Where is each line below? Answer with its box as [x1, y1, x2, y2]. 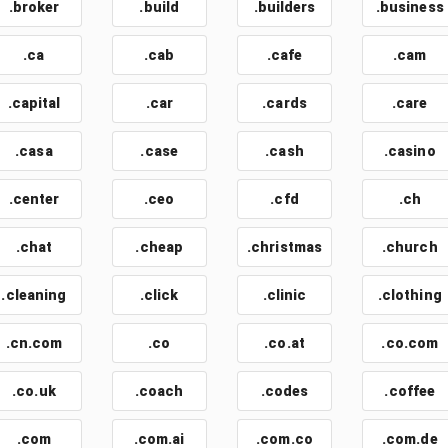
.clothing [377, 287, 442, 303]
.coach [134, 383, 184, 399]
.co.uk [12, 383, 56, 399]
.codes [260, 383, 309, 399]
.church [381, 239, 438, 255]
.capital [7, 95, 61, 111]
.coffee [384, 383, 436, 399]
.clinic [262, 287, 307, 303]
